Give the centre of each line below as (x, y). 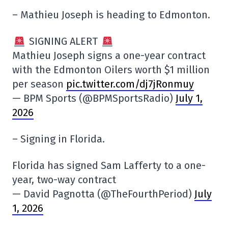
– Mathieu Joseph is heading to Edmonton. (111, 15)
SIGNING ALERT (63, 41)
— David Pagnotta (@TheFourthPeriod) (103, 194)
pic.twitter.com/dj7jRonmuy (130, 84)
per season (39, 84)
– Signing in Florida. (59, 139)
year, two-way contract (64, 179)
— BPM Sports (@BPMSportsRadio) (94, 98)
